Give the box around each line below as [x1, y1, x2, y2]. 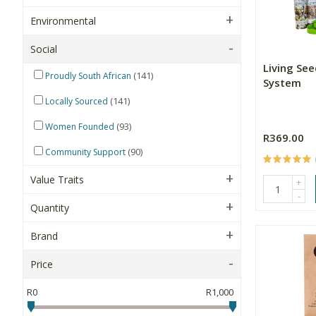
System [263, 75, 301, 90]
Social [30, 42, 57, 56]
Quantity [30, 201, 69, 214]
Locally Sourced [45, 95, 108, 107]
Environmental [30, 14, 96, 28]
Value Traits [30, 173, 84, 186]
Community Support [45, 146, 126, 158]
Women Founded [45, 121, 114, 133]
